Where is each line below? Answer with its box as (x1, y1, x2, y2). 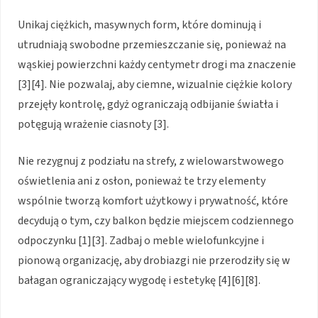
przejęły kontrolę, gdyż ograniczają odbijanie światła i (18, 96, 278, 112)
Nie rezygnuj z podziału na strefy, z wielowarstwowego (18, 153, 284, 169)
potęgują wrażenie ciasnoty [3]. (18, 116, 169, 132)
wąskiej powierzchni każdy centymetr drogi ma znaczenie (18, 56, 296, 72)
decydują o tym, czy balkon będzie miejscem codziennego (18, 212, 294, 229)
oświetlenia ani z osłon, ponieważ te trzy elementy (18, 172, 265, 189)
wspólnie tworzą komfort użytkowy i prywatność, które (18, 192, 288, 209)
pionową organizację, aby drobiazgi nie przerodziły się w (18, 252, 290, 268)
